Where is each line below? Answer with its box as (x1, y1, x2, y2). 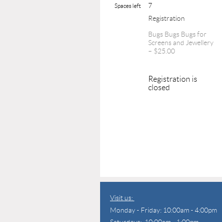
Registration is (148, 74, 197, 83)
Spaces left (114, 2, 141, 9)
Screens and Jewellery (148, 38, 214, 47)
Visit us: (110, 194, 134, 202)
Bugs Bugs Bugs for (148, 30, 207, 38)
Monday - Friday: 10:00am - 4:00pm (110, 206, 217, 215)
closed (148, 83, 170, 92)
